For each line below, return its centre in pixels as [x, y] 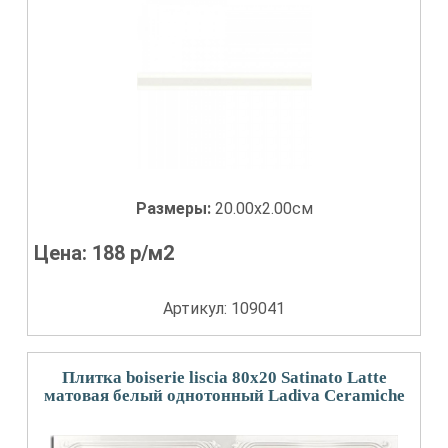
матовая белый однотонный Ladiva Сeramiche [224, 395]
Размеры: [175, 208]
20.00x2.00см [263, 208]
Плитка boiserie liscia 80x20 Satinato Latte [224, 377]
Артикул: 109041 [224, 308]
